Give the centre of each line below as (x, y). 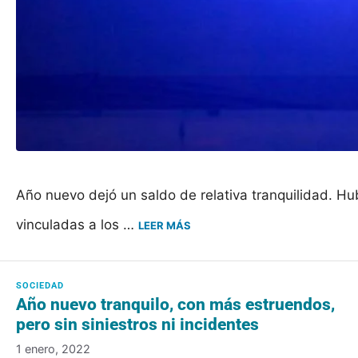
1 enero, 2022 (53, 349)
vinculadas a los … (77, 224)
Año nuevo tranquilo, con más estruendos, (175, 304)
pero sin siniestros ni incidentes (137, 324)
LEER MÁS (165, 225)
